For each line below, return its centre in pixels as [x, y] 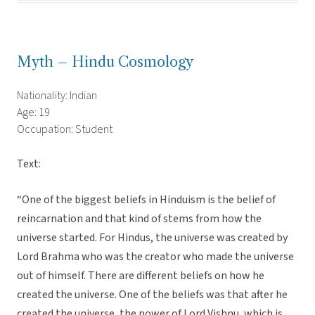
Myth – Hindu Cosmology [105, 62]
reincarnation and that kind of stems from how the [139, 219]
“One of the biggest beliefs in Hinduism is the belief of [146, 200]
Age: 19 [33, 113]
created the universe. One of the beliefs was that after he [152, 295]
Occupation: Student [65, 130]
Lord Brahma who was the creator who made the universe [155, 257]
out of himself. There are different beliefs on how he [141, 276]
